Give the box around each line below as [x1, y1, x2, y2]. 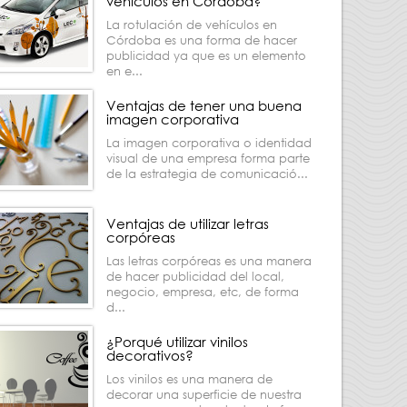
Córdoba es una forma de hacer [106, 33, 297, 48]
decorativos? [106, 346, 194, 364]
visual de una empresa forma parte [106, 151, 310, 166]
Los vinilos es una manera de [106, 372, 273, 387]
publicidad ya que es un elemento [106, 48, 306, 64]
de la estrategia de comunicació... [106, 166, 308, 182]
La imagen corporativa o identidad [106, 135, 312, 151]
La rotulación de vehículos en [106, 17, 277, 33]
